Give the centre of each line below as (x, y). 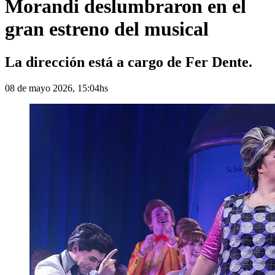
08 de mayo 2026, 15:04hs (56, 88)
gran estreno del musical (107, 29)
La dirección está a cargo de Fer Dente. (129, 62)
